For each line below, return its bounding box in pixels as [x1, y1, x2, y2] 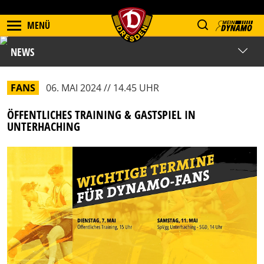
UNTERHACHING [7, 118, 80, 134]
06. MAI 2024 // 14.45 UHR [46, 81, 159, 94]
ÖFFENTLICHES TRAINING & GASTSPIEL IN [7, 107, 196, 123]
